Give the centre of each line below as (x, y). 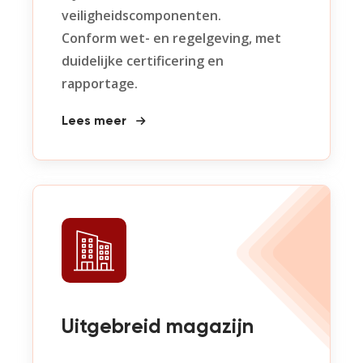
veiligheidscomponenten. (141, 15)
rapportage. (100, 83)
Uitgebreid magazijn (158, 328)
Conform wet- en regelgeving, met (171, 38)
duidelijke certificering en (143, 61)
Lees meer (96, 122)
